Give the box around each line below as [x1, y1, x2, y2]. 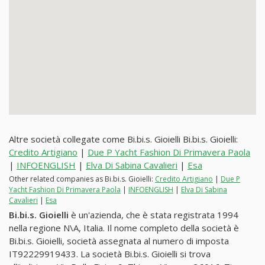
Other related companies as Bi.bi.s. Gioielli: [9, 173, 155, 184]
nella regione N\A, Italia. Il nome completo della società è [9, 221, 239, 234]
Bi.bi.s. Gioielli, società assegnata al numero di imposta [9, 234, 229, 247]
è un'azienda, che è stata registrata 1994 [69, 208, 238, 221]
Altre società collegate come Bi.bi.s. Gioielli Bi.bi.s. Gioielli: [9, 133, 238, 146]
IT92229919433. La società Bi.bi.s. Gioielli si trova [9, 247, 211, 260]
